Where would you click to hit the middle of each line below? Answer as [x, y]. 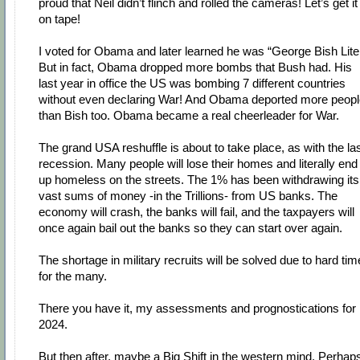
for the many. [73, 276]
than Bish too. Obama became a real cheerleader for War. [189, 116]
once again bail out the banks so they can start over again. [190, 228]
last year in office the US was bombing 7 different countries [192, 84]
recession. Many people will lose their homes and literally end [198, 164]
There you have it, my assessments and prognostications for [197, 309]
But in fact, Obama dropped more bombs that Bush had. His [195, 67]
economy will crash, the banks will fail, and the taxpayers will [196, 212]
